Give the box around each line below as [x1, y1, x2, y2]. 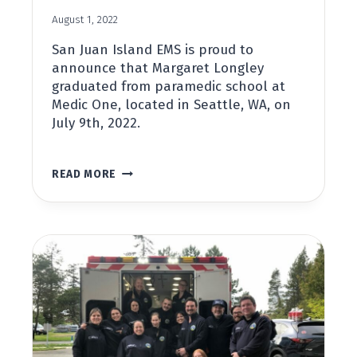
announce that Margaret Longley [52, 60, 264, 77]
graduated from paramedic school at [52, 78, 285, 96]
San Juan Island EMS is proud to [52, 41, 253, 59]
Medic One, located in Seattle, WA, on [52, 96, 291, 114]
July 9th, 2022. [52, 115, 140, 132]
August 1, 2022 [52, 13, 118, 27]
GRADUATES [116, 194, 182, 209]
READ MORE [52, 167, 117, 182]
